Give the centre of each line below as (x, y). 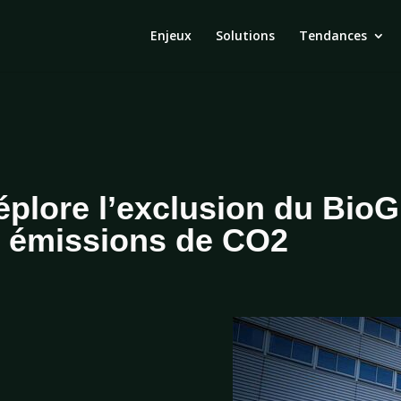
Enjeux (171, 35)
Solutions (245, 35)
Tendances (333, 35)
